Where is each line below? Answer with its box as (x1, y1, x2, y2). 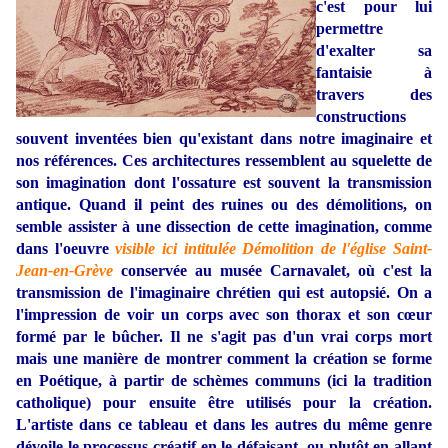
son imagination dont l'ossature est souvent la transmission (16, 174, 432, 192)
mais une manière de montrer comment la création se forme (16, 350, 432, 368)
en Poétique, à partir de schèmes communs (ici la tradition (16, 372, 432, 390)
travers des (316, 86, 432, 104)
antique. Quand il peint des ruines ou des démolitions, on (16, 196, 432, 214)
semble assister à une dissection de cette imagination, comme (16, 218, 432, 236)
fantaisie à (316, 64, 432, 82)
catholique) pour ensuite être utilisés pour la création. (16, 394, 432, 412)
